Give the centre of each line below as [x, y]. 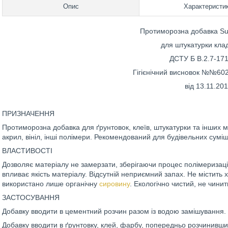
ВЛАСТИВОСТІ [27, 151]
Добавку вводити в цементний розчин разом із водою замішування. [114, 211]
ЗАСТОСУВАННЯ [31, 197]
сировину [115, 184]
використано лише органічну [51, 184]
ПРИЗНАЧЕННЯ [28, 113]
